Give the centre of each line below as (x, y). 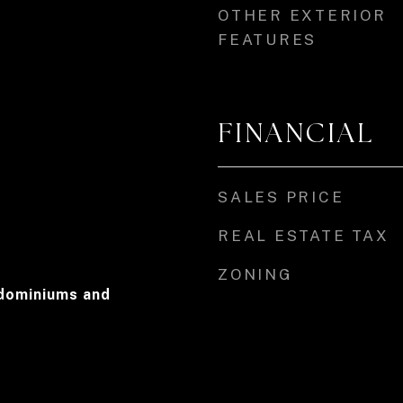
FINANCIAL (296, 133)
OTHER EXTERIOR (302, 15)
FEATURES (267, 40)
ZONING (255, 274)
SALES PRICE (281, 197)
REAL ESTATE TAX (304, 236)
